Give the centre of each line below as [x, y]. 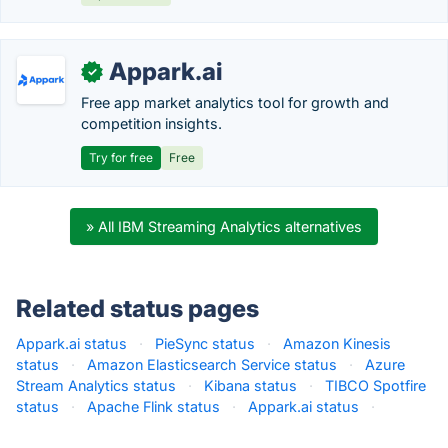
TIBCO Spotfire [375, 385]
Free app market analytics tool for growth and [235, 102]
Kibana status [250, 385]
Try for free [121, 157]
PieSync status [205, 343]
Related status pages [137, 308]
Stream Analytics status [96, 385]
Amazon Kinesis [337, 343]
